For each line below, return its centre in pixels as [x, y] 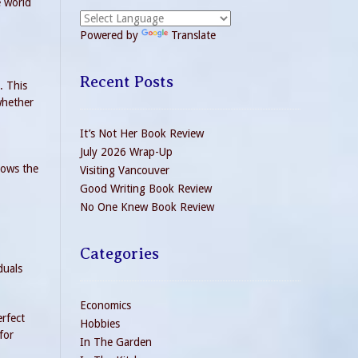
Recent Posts [127, 82]
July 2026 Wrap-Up [126, 152]
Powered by [111, 35]
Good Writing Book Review [146, 189]
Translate [193, 35]
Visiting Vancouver [125, 170]
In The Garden [116, 342]
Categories [119, 254]
